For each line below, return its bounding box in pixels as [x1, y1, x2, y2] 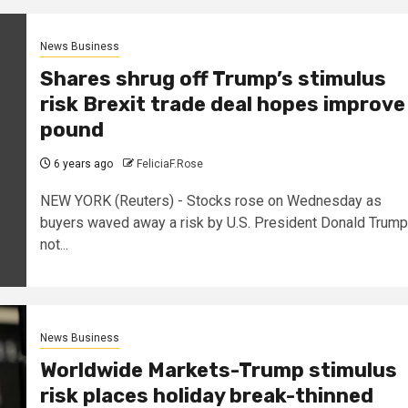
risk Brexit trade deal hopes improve [39, 92, 405, 117]
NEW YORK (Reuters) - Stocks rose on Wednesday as [39, 192, 382, 210]
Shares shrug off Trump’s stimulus [39, 66, 386, 92]
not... [39, 236, 68, 254]
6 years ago [50, 158, 113, 171]
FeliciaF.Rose [136, 158, 203, 171]
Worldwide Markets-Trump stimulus [39, 358, 397, 383]
